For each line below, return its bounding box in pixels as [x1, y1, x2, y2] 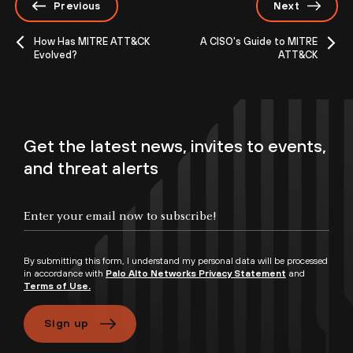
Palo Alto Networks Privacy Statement [106, 267, 286, 279]
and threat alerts [24, 157, 158, 178]
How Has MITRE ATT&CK [34, 35, 150, 47]
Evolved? [34, 48, 77, 61]
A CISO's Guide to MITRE [200, 35, 318, 47]
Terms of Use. [24, 280, 91, 292]
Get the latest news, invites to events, [24, 135, 326, 156]
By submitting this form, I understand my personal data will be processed [24, 255, 328, 266]
